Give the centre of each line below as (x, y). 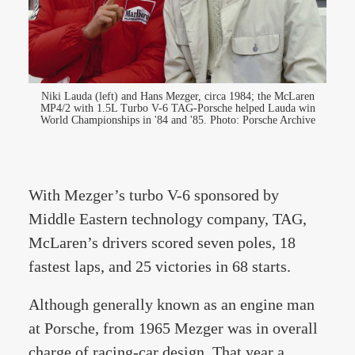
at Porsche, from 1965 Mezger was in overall (173, 328)
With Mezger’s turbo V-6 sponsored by (154, 195)
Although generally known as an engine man (172, 304)
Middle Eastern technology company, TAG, (168, 219)
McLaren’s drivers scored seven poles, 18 (162, 242)
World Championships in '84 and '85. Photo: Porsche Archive (177, 120)
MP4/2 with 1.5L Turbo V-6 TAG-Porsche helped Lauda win (177, 108)
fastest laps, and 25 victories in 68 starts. (160, 266)
